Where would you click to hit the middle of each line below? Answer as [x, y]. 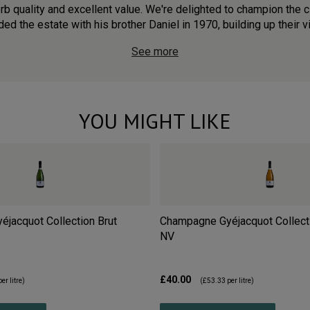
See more [155, 52]
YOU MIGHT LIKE [155, 121]
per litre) [240, 281]
